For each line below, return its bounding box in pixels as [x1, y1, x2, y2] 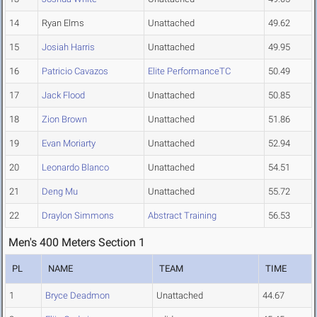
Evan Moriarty [42, 138, 96, 149]
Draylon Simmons [42, 210, 114, 221]
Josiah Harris [42, 42, 95, 53]
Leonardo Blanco [42, 162, 109, 173]
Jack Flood [42, 90, 85, 101]
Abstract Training [148, 210, 217, 221]
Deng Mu [42, 186, 78, 197]
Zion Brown [42, 114, 87, 125]
